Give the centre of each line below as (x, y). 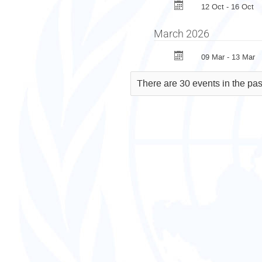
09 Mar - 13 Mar (228, 57)
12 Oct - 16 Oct (227, 6)
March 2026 (182, 33)
